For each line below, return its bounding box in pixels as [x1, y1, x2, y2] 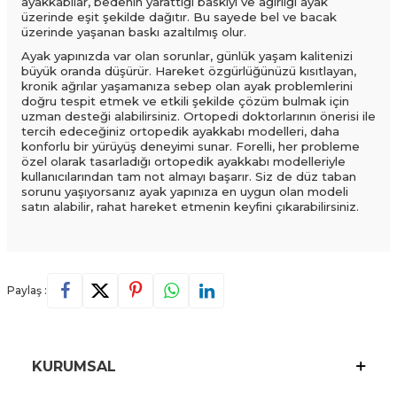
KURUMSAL [32, 358, 116, 376]
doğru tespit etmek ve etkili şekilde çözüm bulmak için [21, 94, 349, 109]
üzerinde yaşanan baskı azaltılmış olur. [21, 25, 246, 40]
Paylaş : [7, 284, 47, 298]
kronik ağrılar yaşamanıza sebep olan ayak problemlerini [21, 79, 353, 94]
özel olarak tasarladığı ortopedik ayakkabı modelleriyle [21, 154, 346, 169]
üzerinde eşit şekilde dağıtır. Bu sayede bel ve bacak [21, 10, 337, 25]
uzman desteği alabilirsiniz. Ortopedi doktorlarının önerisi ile [21, 109, 376, 124]
